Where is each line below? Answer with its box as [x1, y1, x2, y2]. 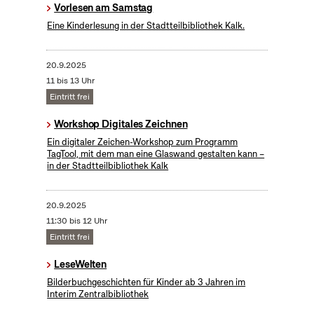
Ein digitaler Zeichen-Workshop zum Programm [47, 136, 238, 149]
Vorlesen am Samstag [54, 1, 153, 15]
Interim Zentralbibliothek [47, 288, 149, 301]
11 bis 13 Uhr [46, 75, 95, 87]
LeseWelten [54, 258, 107, 271]
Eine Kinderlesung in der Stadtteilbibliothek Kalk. [47, 20, 245, 32]
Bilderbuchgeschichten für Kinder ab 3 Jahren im [47, 276, 246, 289]
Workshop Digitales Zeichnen [54, 118, 188, 131]
